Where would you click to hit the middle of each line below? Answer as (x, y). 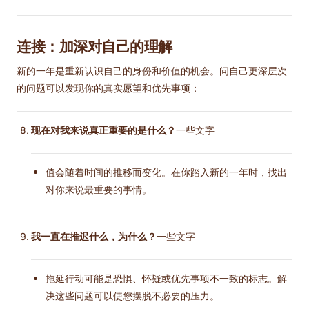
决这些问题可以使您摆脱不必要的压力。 (132, 296)
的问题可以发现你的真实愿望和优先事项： (108, 88)
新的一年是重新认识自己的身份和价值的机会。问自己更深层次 (152, 71)
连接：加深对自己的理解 (94, 46)
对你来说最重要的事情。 (99, 190)
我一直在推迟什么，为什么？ (94, 237)
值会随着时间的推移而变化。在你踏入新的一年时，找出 (166, 172)
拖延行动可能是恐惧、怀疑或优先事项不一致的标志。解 (166, 279)
